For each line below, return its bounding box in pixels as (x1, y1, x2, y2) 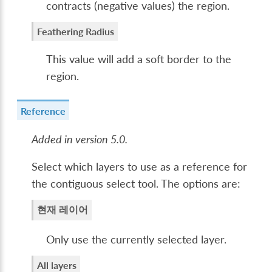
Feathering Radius (37, 25, 115, 37)
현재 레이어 (37, 203, 89, 216)
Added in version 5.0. (32, 132, 128, 146)
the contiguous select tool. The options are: (32, 177, 241, 191)
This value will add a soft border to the (46, 53, 232, 66)
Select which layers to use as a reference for (32, 160, 248, 174)
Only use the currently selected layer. (46, 233, 227, 246)
